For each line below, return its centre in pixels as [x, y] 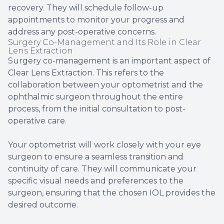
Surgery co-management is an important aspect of [109, 61]
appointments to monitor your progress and [96, 20]
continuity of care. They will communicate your [102, 169]
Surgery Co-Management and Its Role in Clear [104, 42]
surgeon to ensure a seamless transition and [96, 157]
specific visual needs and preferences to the [96, 181]
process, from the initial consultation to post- [97, 109]
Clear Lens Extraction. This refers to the [86, 73]
